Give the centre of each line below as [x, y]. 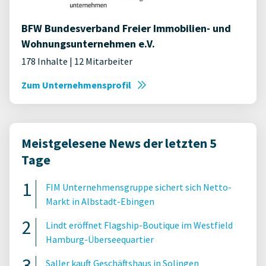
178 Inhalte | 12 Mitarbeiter [77, 61]
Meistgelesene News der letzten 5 [119, 143]
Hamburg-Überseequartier [100, 239]
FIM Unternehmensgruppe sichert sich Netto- [139, 187]
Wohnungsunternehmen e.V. [88, 44]
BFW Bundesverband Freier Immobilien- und [126, 28]
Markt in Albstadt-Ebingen [100, 201]
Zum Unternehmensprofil [76, 85]
